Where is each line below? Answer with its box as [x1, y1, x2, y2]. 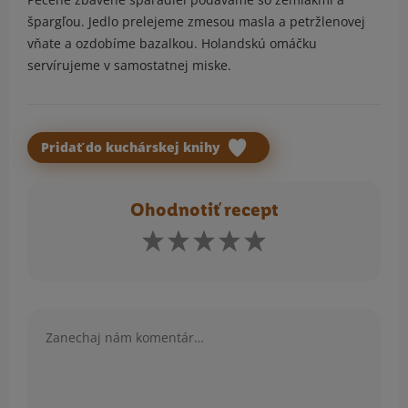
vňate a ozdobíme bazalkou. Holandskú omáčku [27, 35, 317, 53]
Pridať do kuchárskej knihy [41, 138, 224, 157]
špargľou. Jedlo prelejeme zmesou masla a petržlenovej [27, 13, 365, 31]
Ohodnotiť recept [129, 199, 279, 221]
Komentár [26, 310, 87, 328]
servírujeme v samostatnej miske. [27, 56, 231, 75]
